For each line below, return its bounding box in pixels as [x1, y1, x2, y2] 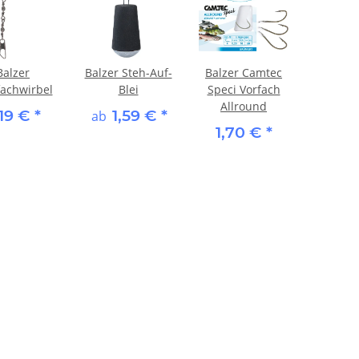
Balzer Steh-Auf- [84, 64, 172, 80]
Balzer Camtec [205, 64, 282, 80]
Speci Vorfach [207, 81, 280, 97]
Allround [220, 98, 267, 114]
